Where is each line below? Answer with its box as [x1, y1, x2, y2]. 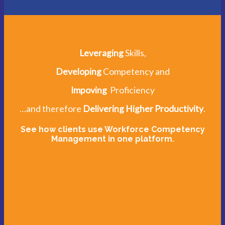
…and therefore [20, 103, 83, 114]
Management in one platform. [51, 134, 174, 144]
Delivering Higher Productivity [83, 103, 203, 114]
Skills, [123, 47, 146, 58]
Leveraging [79, 47, 124, 58]
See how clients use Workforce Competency [20, 125, 205, 135]
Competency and [102, 66, 170, 77]
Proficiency [108, 84, 155, 95]
